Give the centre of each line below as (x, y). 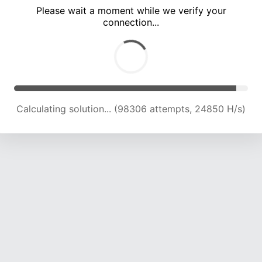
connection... (131, 23)
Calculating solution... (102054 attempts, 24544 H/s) (131, 109)
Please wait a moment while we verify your (131, 11)
